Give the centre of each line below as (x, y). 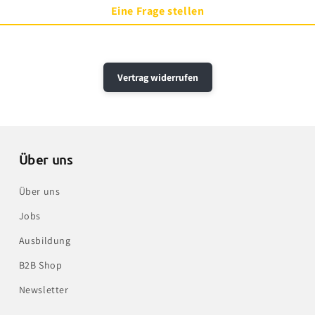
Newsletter (44, 290)
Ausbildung (45, 241)
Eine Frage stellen (157, 11)
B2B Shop (40, 265)
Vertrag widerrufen (157, 78)
